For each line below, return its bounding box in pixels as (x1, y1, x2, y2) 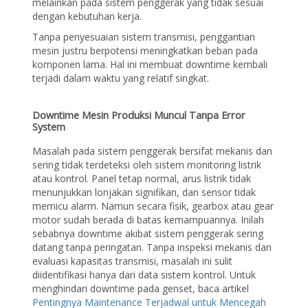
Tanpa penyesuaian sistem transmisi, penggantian (32, 30, 256, 43)
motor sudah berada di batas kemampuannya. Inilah (32, 213, 265, 227)
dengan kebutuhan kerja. (32, 9, 142, 23)
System (32, 120, 66, 133)
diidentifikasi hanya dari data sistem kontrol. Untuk (32, 268, 256, 282)
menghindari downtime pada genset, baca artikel (32, 282, 250, 296)
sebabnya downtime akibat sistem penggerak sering (32, 227, 264, 241)
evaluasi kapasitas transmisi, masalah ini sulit (32, 254, 233, 268)
